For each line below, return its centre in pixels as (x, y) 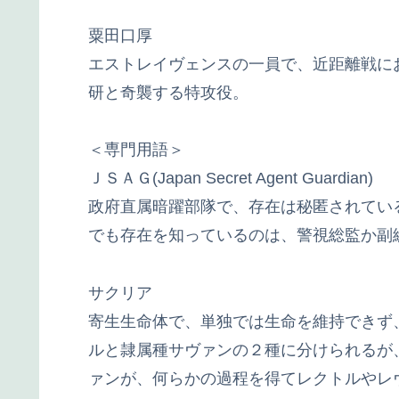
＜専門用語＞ (136, 150)
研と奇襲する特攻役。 (168, 92)
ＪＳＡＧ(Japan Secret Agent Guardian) (231, 179)
